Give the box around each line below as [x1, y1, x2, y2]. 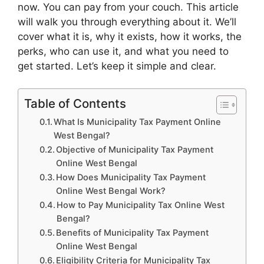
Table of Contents [24, 96, 126, 111]
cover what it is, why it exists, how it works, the [18, 30, 242, 42]
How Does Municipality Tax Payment [56, 172, 206, 183]
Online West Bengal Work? [56, 186, 166, 197]
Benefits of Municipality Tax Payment [56, 227, 209, 239]
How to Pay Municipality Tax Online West [57, 200, 225, 211]
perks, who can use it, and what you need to [18, 45, 229, 57]
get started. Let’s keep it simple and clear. [18, 60, 216, 72]
